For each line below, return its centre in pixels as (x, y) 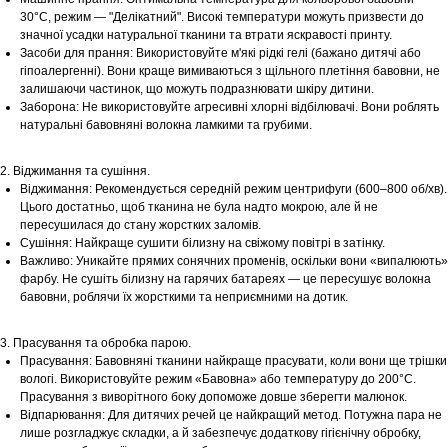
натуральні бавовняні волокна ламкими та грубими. (166, 125)
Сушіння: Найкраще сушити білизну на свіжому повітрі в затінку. (202, 243)
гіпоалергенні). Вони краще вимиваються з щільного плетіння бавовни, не (230, 71)
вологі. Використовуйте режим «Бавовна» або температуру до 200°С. (218, 379)
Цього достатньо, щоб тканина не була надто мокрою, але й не (199, 207)
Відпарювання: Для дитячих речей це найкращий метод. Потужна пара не (231, 415)
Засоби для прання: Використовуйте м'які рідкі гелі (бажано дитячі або (220, 53)
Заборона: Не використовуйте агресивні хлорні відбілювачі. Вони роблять (229, 107)
